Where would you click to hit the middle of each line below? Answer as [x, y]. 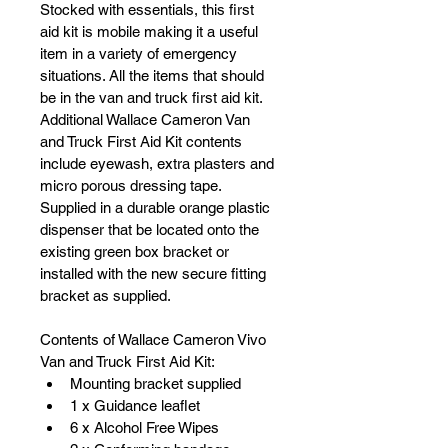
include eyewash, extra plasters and [159, 163]
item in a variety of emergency [140, 53]
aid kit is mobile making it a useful [151, 31]
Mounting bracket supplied [155, 383]
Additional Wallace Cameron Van [147, 119]
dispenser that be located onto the [151, 229]
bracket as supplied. [107, 295]
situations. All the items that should [154, 75]
